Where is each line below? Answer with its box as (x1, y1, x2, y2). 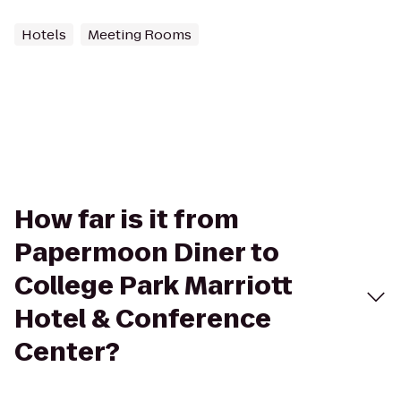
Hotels (21, 25, 66, 44)
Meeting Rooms (88, 25, 192, 44)
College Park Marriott (14, 269, 293, 303)
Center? (14, 335, 120, 370)
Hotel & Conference (14, 302, 271, 337)
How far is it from (14, 202, 239, 237)
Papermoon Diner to (14, 235, 279, 270)
